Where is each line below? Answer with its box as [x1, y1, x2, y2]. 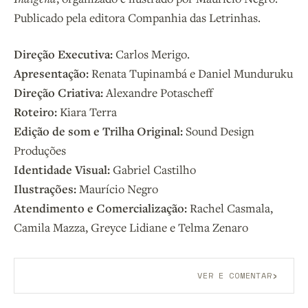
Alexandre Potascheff [106, 84, 213, 100]
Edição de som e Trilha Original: [14, 122, 183, 139]
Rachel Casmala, [187, 199, 273, 216]
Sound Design [183, 122, 254, 139]
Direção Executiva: [14, 45, 115, 62]
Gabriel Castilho [110, 161, 196, 177]
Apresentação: [14, 65, 91, 81]
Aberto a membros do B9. [14, 292, 148, 306]
